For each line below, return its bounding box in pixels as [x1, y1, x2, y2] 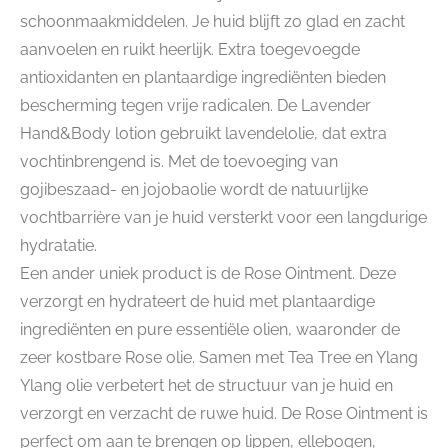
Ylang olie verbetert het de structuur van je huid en [20, 376, 393, 395]
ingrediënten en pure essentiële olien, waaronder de [20, 320, 400, 339]
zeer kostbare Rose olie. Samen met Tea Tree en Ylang [20, 348, 418, 367]
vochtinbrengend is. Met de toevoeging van [20, 152, 338, 171]
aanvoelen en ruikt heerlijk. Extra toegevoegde [20, 40, 360, 59]
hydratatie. [20, 236, 97, 255]
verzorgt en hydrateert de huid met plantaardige [20, 292, 375, 311]
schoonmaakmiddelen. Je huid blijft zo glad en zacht [20, 12, 405, 31]
